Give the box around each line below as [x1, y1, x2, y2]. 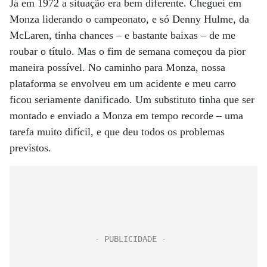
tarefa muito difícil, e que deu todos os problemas [10, 126, 225, 138]
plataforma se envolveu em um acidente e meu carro [10, 77, 236, 89]
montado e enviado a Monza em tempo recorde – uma [10, 110, 243, 122]
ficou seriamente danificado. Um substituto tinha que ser [10, 94, 254, 105]
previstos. [10, 142, 51, 154]
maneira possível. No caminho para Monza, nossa [10, 61, 225, 73]
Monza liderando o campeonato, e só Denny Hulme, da [10, 13, 249, 25]
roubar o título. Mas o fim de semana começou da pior [10, 45, 246, 57]
